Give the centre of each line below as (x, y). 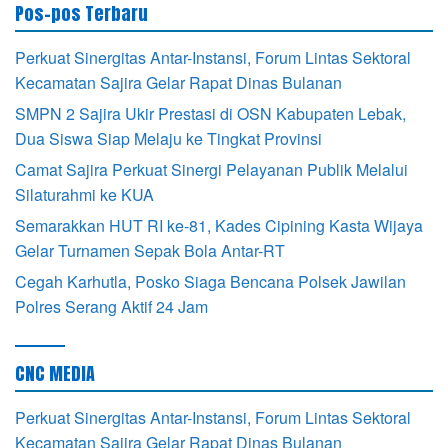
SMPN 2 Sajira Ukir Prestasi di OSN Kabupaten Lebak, (210, 113)
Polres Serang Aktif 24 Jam (111, 306)
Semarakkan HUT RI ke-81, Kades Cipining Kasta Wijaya (219, 225)
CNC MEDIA (55, 373)
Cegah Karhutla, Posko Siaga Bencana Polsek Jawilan (210, 281)
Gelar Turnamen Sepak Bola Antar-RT (150, 250)
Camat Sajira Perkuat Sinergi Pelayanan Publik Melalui (211, 169)
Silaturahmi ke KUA (84, 194)
